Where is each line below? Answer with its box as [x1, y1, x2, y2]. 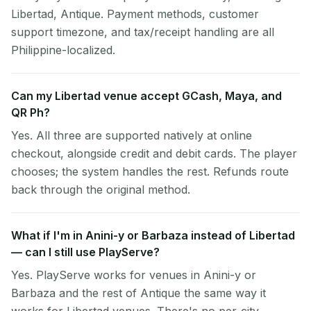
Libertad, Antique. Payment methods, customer [11, 7, 259, 21]
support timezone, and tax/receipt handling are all [11, 25, 274, 39]
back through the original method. [11, 183, 190, 196]
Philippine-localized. [11, 43, 115, 57]
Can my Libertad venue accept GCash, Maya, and [11, 89, 282, 103]
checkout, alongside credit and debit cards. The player [11, 146, 297, 160]
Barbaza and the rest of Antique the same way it [11, 286, 266, 300]
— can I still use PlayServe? [11, 245, 160, 259]
